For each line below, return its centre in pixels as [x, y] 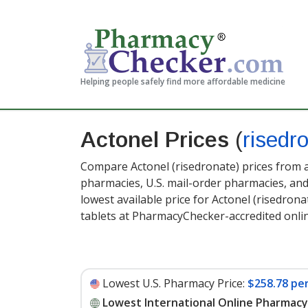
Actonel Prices [158, 140]
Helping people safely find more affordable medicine [183, 81]
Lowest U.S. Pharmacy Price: [174, 283]
